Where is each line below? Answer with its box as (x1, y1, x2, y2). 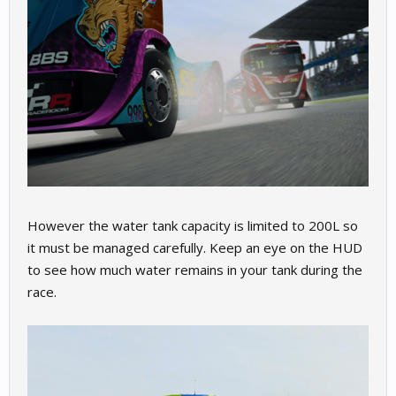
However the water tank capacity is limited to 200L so (27, 217, 358, 235)
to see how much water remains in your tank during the (27, 261, 362, 279)
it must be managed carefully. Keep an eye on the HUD (27, 239, 362, 257)
